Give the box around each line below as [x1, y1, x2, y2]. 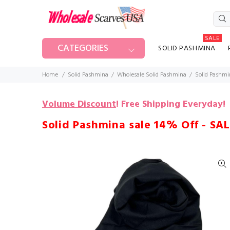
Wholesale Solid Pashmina [117, 70, 186, 81]
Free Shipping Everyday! [121, 97, 225, 112]
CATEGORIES [57, 41, 108, 56]
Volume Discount [42, 97, 116, 112]
